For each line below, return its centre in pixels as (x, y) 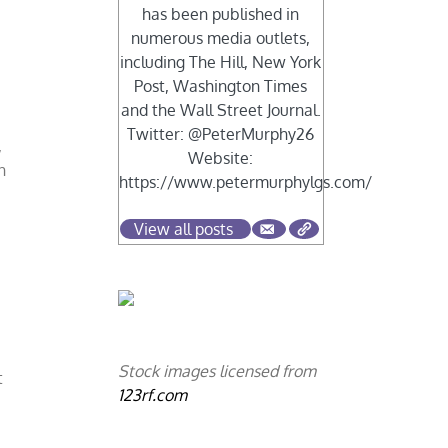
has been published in (221, 14)
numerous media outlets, (221, 38)
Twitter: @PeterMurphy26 (221, 134)
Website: (221, 158)
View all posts (184, 229)
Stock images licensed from (217, 371)
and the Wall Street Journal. (220, 110)
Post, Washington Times (221, 86)
